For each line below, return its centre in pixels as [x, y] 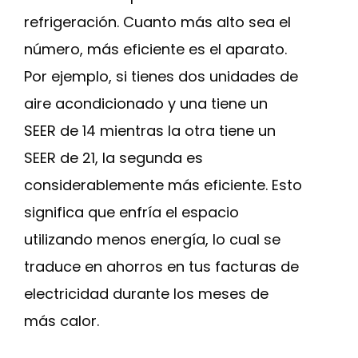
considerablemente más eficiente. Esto [163, 185]
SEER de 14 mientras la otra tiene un [150, 131]
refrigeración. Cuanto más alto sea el [157, 22]
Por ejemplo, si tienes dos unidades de [161, 76]
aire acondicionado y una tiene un [146, 103]
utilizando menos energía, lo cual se [152, 239]
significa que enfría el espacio [131, 212]
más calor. [62, 321]
